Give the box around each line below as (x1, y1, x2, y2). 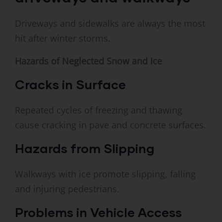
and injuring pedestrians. (15, 183, 119, 195)
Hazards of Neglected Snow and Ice (15, 55, 162, 67)
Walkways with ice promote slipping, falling (15, 168, 196, 180)
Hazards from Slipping (15, 141, 155, 156)
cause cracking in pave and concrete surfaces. (15, 119, 206, 131)
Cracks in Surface (15, 77, 126, 92)
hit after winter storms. (15, 32, 111, 45)
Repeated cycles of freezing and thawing (15, 104, 182, 116)
